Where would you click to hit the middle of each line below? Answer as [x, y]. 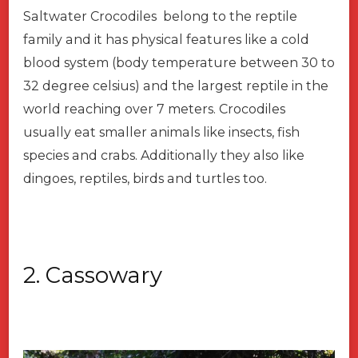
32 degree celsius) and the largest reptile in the [176, 86]
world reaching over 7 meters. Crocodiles [154, 109]
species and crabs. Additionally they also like [164, 155]
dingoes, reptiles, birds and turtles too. [147, 178]
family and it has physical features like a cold [166, 39]
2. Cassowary [93, 274]
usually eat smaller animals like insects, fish [161, 132]
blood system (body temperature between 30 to [179, 62]
